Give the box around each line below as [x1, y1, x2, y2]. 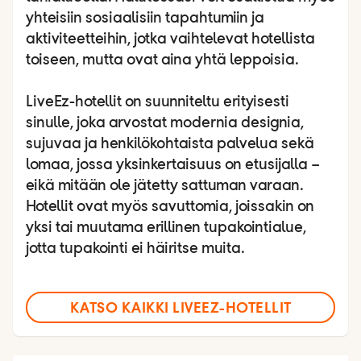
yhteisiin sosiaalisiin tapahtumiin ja [26, 10, 264, 27]
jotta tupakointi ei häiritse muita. [26, 240, 245, 257]
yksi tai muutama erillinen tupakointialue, [26, 219, 306, 236]
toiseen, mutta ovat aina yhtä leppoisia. [26, 52, 299, 68]
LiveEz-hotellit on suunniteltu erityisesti [26, 93, 289, 110]
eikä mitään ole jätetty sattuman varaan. [26, 177, 303, 194]
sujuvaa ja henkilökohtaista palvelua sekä [26, 135, 314, 152]
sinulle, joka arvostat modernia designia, [26, 114, 304, 131]
